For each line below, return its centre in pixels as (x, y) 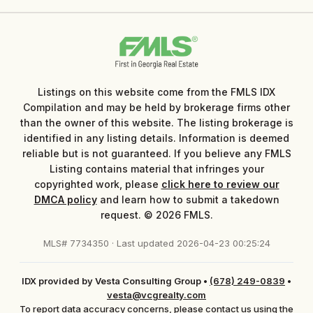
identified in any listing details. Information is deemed (156, 138)
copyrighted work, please (97, 184)
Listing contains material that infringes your (156, 168)
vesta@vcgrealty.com (156, 294)
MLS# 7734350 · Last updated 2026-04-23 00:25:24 (156, 243)
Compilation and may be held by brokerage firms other (156, 107)
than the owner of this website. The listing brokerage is (156, 122)
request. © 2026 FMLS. (156, 214)
